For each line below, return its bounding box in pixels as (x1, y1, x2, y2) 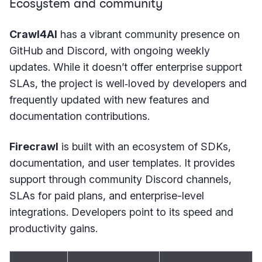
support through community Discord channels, (9, 173, 232, 185)
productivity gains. (9, 222, 98, 235)
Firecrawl (9, 140, 58, 153)
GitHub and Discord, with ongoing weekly (9, 44, 210, 57)
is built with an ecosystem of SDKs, (58, 140, 231, 153)
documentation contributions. (9, 109, 150, 122)
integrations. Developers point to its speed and (9, 205, 233, 218)
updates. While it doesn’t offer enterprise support (9, 60, 242, 73)
